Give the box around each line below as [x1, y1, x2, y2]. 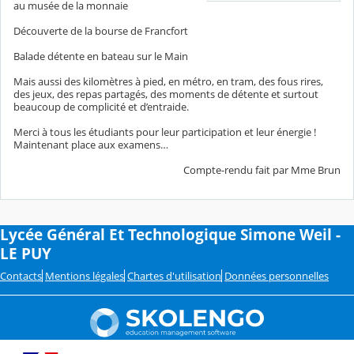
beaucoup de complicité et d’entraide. [13, 99, 189, 114]
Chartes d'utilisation [127, 268, 221, 283]
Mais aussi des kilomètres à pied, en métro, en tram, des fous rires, [13, 73, 323, 88]
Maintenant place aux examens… [13, 137, 168, 152]
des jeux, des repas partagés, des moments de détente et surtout [13, 86, 318, 101]
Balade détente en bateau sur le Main [13, 48, 188, 63]
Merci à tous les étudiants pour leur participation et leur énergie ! [13, 124, 316, 139]
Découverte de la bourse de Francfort [13, 23, 188, 38]
